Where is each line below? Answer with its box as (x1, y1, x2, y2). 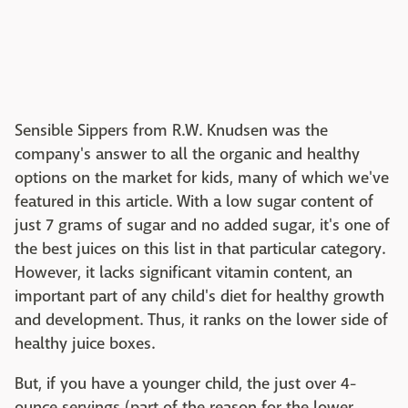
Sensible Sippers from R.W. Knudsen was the (15, 119, 328, 141)
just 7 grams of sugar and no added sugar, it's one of (15, 214, 390, 236)
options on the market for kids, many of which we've (15, 167, 389, 189)
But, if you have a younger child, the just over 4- (15, 372, 356, 394)
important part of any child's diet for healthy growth (15, 285, 384, 307)
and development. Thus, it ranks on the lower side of (15, 309, 388, 331)
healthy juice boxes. (15, 332, 155, 354)
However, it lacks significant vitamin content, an (15, 261, 352, 283)
